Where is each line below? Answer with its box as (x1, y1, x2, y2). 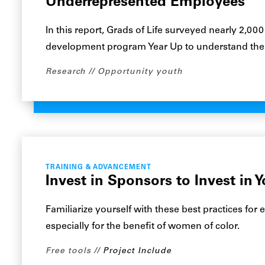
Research (46, 67, 86, 76)
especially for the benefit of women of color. (46, 222, 240, 231)
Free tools (46, 247, 92, 256)
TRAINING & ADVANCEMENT (46, 164, 151, 171)
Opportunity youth (98, 67, 183, 76)
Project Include (103, 247, 172, 256)
